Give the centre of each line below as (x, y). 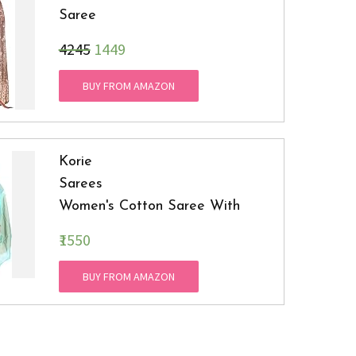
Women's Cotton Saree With (149, 207)
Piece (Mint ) (101, 251)
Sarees (80, 184)
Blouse (79, 229)
